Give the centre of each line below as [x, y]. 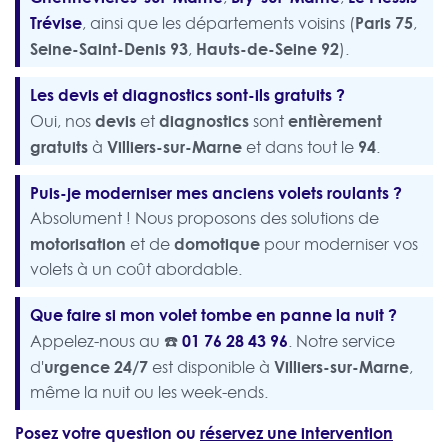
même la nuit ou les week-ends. [149, 392]
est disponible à [211, 367]
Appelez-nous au [97, 341]
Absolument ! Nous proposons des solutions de [204, 218]
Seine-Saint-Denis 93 [109, 49]
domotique [217, 244]
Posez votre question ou [107, 433]
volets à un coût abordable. [136, 269]
